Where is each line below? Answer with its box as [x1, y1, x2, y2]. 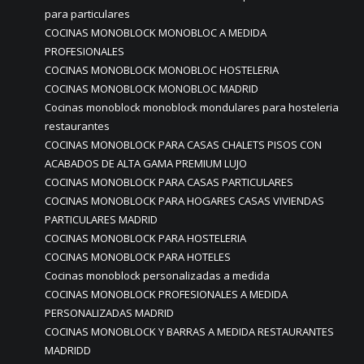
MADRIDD [45, 343, 91, 357]
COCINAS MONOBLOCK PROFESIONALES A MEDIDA [45, 287, 288, 301]
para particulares [45, 6, 130, 21]
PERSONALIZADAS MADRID [45, 305, 174, 320]
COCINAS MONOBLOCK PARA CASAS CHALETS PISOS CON [45, 137, 322, 152]
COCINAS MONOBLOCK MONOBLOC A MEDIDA [45, 25, 266, 40]
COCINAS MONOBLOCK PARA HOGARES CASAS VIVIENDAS [45, 193, 324, 208]
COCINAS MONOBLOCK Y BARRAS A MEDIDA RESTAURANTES [45, 324, 334, 339]
